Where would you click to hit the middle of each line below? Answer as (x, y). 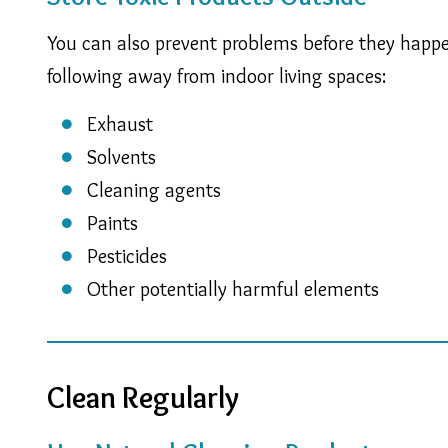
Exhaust (120, 123)
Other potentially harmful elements (233, 288)
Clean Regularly (143, 397)
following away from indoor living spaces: (216, 75)
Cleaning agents (154, 189)
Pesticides (127, 255)
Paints (112, 222)
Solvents (121, 156)
